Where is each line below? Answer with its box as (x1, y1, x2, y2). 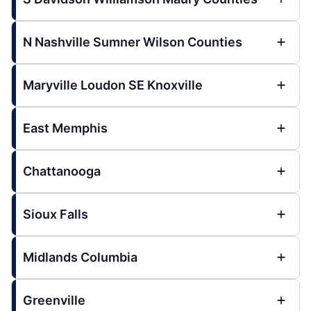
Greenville (23, 293, 85, 308)
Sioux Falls (23, 207, 88, 221)
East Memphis (23, 121, 108, 135)
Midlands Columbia (23, 250, 137, 264)
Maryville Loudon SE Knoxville (23, 78, 203, 92)
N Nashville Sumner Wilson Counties (23, 35, 242, 49)
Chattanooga (23, 164, 101, 178)
